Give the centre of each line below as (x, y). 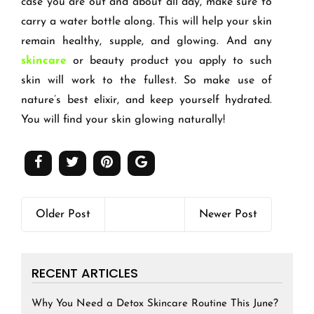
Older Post (63, 215)
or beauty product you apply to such (172, 61)
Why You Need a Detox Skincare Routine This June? (155, 304)
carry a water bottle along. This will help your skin (146, 22)
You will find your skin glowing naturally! (123, 120)
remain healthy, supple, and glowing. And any (146, 42)
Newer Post (228, 215)
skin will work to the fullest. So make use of (146, 81)
